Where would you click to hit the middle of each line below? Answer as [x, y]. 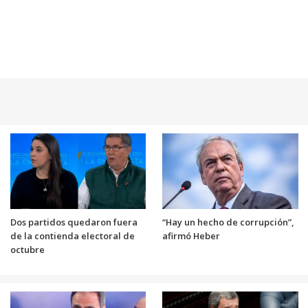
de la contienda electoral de [72, 236]
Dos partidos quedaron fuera [74, 222]
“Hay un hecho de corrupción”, [228, 222]
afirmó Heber [191, 236]
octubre [27, 250]
